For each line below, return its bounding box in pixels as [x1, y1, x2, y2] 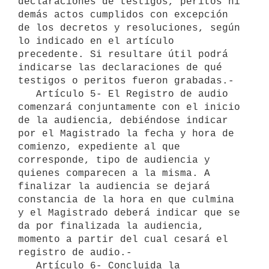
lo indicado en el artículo [18, 35, 174, 47]
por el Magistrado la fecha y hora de [18, 128, 234, 139]
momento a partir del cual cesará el [18, 234, 228, 245]
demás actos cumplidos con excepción [18, 9, 228, 20]
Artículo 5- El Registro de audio [18, 88, 36, 100]
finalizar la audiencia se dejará [18, 181, 210, 192]
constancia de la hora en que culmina [18, 194, 234, 205]
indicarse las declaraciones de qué [18, 62, 222, 73]
